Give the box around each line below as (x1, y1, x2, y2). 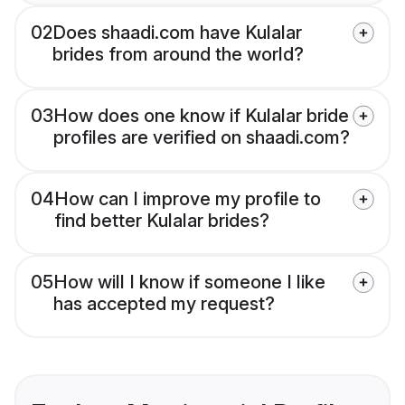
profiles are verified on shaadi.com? (53, 127, 350, 149)
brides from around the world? (52, 43, 304, 66)
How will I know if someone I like (53, 271, 325, 294)
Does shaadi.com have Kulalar (52, 22, 302, 44)
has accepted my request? (53, 293, 275, 316)
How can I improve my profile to (54, 188, 321, 211)
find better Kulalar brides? (54, 210, 269, 232)
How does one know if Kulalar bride (53, 105, 349, 127)
